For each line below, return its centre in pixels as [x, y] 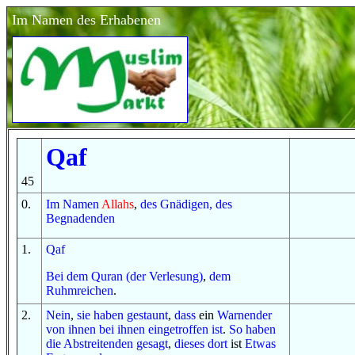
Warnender [244, 315]
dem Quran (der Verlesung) [135, 276]
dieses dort [201, 344]
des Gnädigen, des [186, 204]
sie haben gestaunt [122, 315]
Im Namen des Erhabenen [86, 20]
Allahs [118, 204]
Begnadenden [80, 218]
